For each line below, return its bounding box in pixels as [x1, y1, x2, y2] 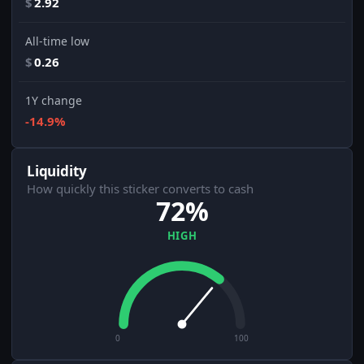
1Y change [25, 93, 82, 109]
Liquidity [27, 162, 87, 181]
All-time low [25, 33, 89, 50]
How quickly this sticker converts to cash [27, 180, 253, 197]
